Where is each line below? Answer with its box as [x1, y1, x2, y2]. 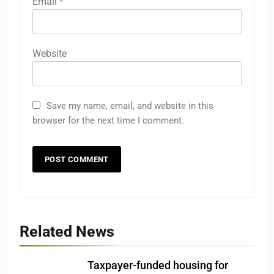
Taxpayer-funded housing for [87, 259, 228, 272]
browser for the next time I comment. [32, 115, 184, 127]
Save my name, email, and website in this [46, 100, 213, 112]
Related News [20, 223, 114, 241]
